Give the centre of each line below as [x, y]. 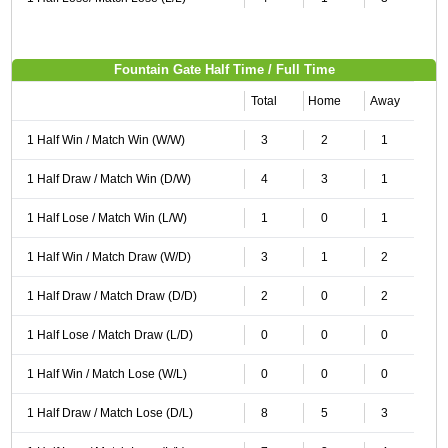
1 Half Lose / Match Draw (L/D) [109, 335]
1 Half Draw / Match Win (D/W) [108, 179]
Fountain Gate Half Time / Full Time [224, 69]
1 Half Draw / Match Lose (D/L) [109, 413]
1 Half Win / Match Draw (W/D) [108, 257]
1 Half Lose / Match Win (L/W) [106, 218]
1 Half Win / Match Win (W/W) [105, 140]
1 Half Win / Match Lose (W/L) [106, 374]
